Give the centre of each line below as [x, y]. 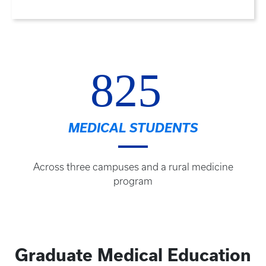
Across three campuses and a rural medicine [133, 167]
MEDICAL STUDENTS [133, 128]
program [133, 181]
